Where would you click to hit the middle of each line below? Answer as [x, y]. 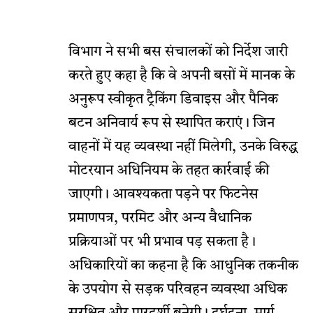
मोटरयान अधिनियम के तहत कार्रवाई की [169, 172]
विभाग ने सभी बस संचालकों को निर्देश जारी [178, 53]
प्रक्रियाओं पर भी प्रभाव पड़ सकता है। [162, 243]
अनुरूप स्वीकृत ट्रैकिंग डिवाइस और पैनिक [173, 100]
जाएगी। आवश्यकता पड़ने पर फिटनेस [163, 195]
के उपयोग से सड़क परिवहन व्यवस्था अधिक [178, 290]
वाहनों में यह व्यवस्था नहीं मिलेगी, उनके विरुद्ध [183, 148]
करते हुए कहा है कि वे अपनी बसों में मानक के [182, 77]
